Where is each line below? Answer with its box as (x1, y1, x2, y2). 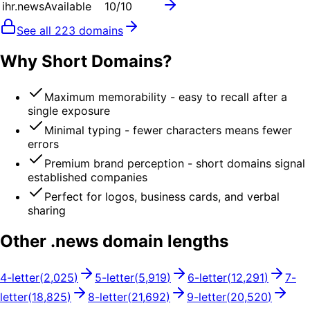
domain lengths (98, 231, 228, 252)
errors (28, 137, 59, 152)
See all (17, 23, 55, 37)
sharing (28, 203, 66, 218)
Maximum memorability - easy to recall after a (44, 90, 287, 104)
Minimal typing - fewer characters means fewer (44, 123, 292, 138)
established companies (28, 170, 147, 185)
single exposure (28, 104, 110, 118)
